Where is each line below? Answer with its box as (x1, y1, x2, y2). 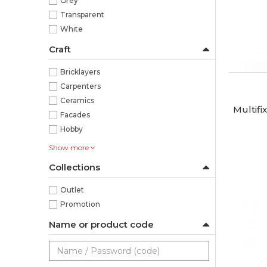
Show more (49, 143, 91, 152)
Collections (49, 162, 100, 173)
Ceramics (60, 96, 94, 105)
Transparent (60, 10, 104, 19)
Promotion (60, 200, 100, 209)
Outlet (60, 185, 84, 194)
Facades (60, 110, 90, 119)
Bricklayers (60, 67, 100, 76)
